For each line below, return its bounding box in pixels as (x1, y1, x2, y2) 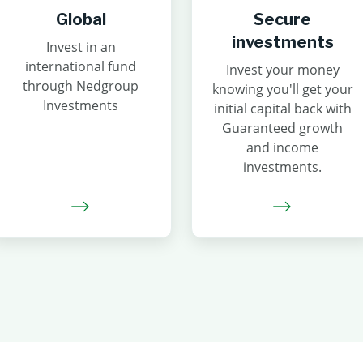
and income (246, 139, 318, 156)
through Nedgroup (23, 77, 139, 95)
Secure (254, 10, 311, 29)
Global (55, 10, 106, 29)
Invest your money (225, 61, 340, 79)
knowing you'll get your (211, 80, 353, 98)
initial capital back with (213, 100, 352, 117)
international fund (25, 58, 136, 75)
